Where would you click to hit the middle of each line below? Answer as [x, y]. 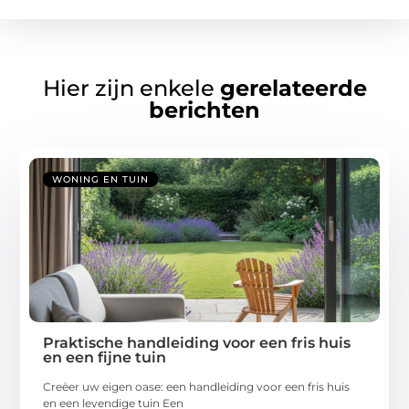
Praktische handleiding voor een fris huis [197, 343]
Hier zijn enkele [131, 89]
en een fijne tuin [105, 358]
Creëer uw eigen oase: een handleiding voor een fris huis [197, 387]
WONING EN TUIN [101, 180]
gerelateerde [293, 89]
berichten [204, 110]
